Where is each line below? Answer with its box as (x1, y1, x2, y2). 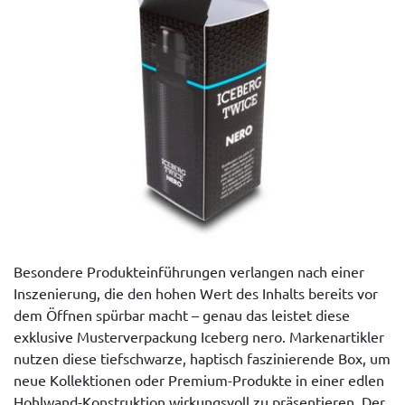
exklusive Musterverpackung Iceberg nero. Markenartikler (14, 326, 384, 345)
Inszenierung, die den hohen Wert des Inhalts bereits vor (14, 283, 378, 302)
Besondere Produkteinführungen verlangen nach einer (14, 261, 364, 280)
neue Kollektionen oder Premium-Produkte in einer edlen (14, 370, 384, 389)
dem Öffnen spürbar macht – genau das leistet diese (14, 305, 350, 324)
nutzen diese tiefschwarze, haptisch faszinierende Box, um (14, 348, 391, 367)
